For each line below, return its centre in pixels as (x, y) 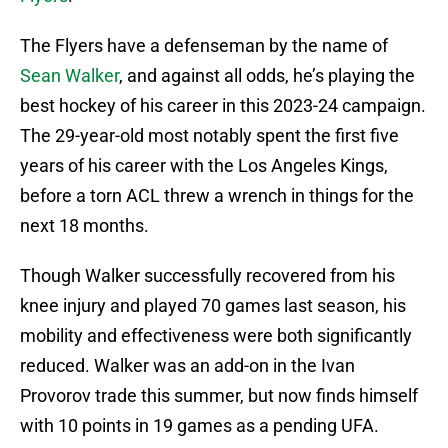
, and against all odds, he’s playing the (267, 76)
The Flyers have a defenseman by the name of (204, 46)
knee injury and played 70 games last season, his (213, 306)
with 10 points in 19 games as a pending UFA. (199, 426)
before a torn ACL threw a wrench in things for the (217, 196)
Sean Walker (69, 76)
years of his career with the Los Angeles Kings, (204, 166)
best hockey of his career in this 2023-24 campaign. (223, 106)
